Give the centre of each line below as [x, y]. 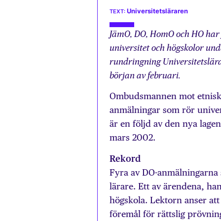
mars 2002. [132, 138]
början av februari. [145, 75]
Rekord [125, 158]
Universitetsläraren [157, 11]
